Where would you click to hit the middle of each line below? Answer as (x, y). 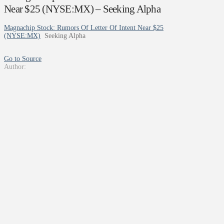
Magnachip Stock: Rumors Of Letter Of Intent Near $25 (84, 28)
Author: (15, 67)
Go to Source (23, 59)
